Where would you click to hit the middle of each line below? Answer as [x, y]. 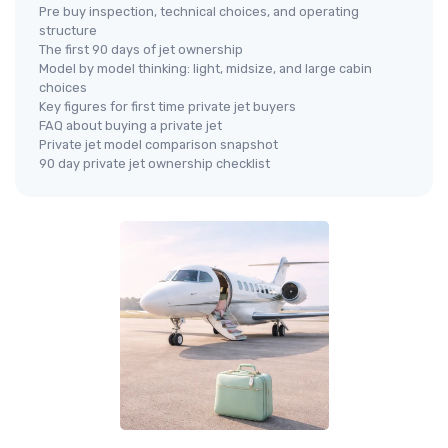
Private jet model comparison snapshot [158, 144]
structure [68, 30]
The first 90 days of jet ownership [141, 49]
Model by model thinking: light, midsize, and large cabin [205, 68]
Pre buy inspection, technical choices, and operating [199, 11]
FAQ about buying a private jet [130, 125]
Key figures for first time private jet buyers [167, 106]
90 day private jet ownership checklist [154, 163]
